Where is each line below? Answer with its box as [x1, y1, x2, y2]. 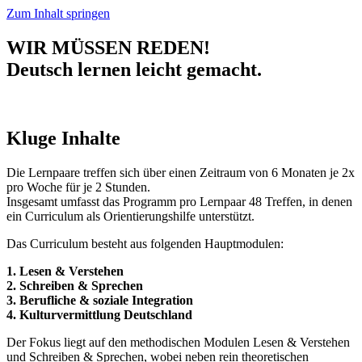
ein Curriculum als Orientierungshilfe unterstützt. [6, 208, 255, 223]
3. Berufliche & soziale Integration [6, 293, 193, 307]
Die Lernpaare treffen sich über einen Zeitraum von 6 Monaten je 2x [6, 165, 355, 179]
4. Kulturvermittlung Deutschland [6, 307, 192, 322]
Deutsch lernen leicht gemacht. [6, 58, 262, 80]
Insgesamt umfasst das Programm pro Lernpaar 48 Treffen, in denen [6, 194, 352, 208]
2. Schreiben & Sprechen [6, 278, 143, 293]
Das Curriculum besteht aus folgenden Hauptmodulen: [6, 236, 284, 250]
